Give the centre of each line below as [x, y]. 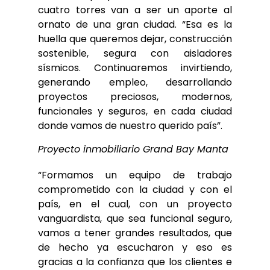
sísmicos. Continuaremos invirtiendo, [135, 68]
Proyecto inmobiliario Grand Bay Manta [133, 149]
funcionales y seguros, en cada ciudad [135, 111]
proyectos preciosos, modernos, [135, 97]
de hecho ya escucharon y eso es [135, 248]
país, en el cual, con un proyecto [135, 204]
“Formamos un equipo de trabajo [135, 175]
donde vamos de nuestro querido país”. [130, 126]
